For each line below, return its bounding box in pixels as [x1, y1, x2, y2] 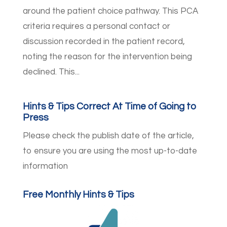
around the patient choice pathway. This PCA [22, 7, 198, 16]
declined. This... [22, 67, 80, 77]
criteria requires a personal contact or [22, 22, 170, 31]
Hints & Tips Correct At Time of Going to [22, 101, 197, 112]
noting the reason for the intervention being [22, 52, 192, 62]
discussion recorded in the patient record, [22, 37, 185, 47]
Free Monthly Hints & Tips [22, 190, 134, 200]
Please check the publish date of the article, [22, 131, 194, 141]
